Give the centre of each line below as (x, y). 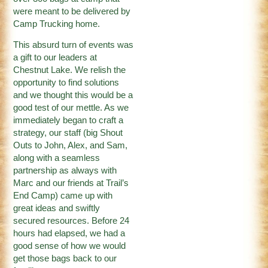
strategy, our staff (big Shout (68, 133)
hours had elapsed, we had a (69, 234)
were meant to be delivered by (72, 11)
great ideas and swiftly (57, 208)
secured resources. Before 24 (71, 221)
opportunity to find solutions (66, 83)
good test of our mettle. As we (71, 108)
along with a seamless (57, 158)
